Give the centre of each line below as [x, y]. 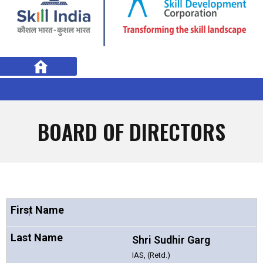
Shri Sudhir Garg [171, 240]
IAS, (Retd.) [151, 255]
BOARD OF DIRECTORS [131, 131]
